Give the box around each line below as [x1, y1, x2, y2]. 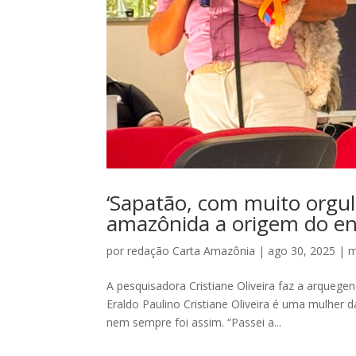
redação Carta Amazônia [127, 242, 256, 258]
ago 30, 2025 [268, 242, 336, 258]
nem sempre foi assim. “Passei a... [106, 314, 282, 330]
